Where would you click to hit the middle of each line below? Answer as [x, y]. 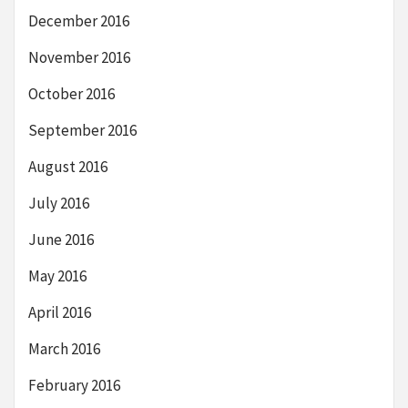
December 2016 [79, 20]
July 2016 [59, 203]
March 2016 [64, 348]
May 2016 [57, 275]
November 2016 [79, 57]
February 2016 [74, 385]
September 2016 [82, 130]
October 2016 [71, 93]
